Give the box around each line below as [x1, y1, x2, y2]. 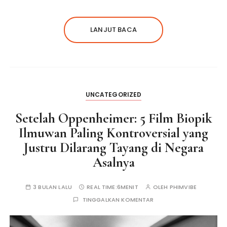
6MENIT [117, 183, 138, 192]
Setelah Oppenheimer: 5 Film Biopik [15, 110, 212, 127]
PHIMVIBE [169, 183, 197, 192]
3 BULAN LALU [33, 183, 72, 192]
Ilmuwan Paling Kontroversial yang [19, 125, 208, 142]
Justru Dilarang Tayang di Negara [23, 139, 204, 157]
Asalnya [92, 154, 135, 171]
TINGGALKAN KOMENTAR [82, 196, 154, 204]
